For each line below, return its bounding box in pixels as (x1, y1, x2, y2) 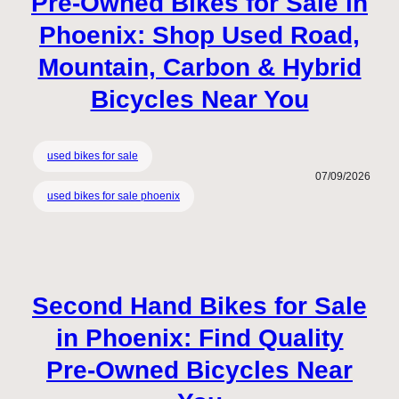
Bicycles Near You (90, 85, 309, 113)
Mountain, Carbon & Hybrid (37, 53, 362, 81)
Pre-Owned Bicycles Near (46, 356, 353, 385)
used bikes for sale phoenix (47, 190, 180, 203)
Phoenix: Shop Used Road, (39, 20, 360, 49)
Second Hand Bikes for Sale (32, 292, 367, 321)
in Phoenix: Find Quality (55, 324, 344, 353)
